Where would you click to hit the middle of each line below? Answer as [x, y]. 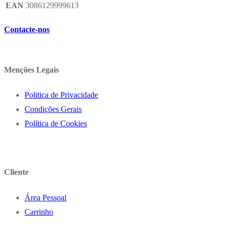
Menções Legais [31, 70]
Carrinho [39, 212]
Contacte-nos [27, 29]
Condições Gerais [53, 109]
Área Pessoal [45, 197]
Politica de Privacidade [61, 95]
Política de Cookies [56, 124]
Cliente [16, 172]
